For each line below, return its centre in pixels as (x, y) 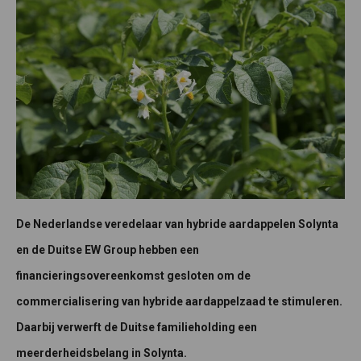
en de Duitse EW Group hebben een (108, 250)
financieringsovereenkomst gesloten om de (133, 276)
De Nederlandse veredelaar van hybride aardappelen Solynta (177, 224)
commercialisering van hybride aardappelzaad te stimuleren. (179, 302)
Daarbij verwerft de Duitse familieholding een (137, 328)
